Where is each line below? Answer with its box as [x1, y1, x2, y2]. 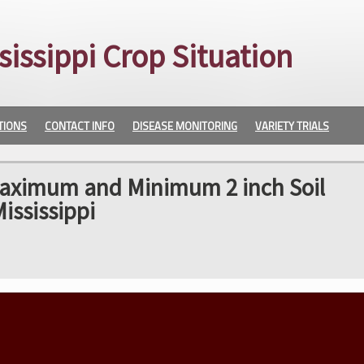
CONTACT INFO [45, 118, 115, 134]
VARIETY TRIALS [255, 118, 329, 134]
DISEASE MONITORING [132, 118, 237, 134]
